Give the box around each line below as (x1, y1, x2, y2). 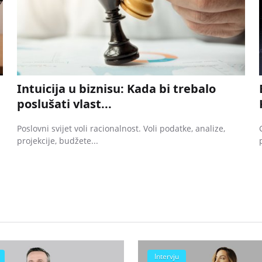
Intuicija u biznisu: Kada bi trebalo (17, 80, 216, 96)
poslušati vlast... (17, 95, 112, 112)
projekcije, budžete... (17, 135, 99, 146)
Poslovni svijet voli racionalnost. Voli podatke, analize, (17, 122, 226, 134)
